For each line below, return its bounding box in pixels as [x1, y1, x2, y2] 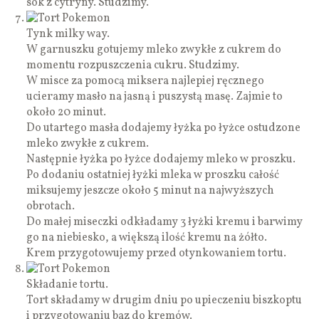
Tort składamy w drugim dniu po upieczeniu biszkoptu [26, 292, 303, 308]
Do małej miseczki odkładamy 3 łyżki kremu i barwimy [26, 214, 303, 230]
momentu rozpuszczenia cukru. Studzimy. [26, 57, 240, 73]
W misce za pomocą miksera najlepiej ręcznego [26, 73, 265, 89]
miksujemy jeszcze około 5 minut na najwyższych [26, 182, 275, 199]
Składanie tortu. [26, 276, 109, 293]
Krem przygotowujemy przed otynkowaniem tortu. [26, 245, 287, 261]
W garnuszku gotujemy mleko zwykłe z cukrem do [26, 41, 282, 58]
